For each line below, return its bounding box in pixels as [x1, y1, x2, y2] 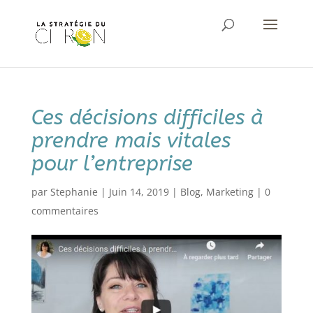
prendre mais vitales [31, 128, 231, 153]
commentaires [31, 204, 99, 217]
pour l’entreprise [31, 151, 193, 176]
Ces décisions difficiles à [31, 105, 263, 130]
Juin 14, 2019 [108, 185, 169, 198]
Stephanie [50, 185, 98, 198]
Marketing [205, 185, 254, 198]
